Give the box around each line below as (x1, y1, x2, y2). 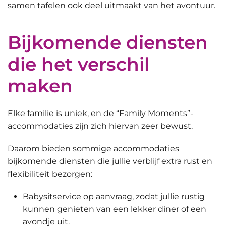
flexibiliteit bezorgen (8, 168, 91, 179)
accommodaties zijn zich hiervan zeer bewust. (8, 121, 193, 131)
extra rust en (161, 156, 212, 166)
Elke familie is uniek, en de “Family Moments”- (8, 108, 193, 118)
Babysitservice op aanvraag (23, 191, 132, 201)
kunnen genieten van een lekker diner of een (23, 204, 206, 214)
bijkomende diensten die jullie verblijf (8, 156, 161, 166)
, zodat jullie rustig (132, 191, 205, 201)
